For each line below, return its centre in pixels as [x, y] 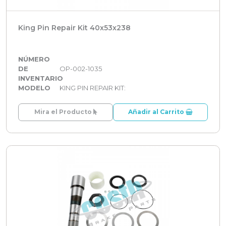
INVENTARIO [41, 78]
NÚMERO [34, 59]
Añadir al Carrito [157, 112]
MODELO [34, 88]
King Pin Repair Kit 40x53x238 [74, 27]
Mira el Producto [64, 112]
